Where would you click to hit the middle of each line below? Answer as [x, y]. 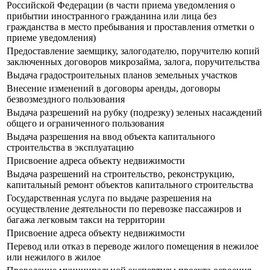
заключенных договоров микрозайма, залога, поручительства [133, 62]
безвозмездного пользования [66, 99]
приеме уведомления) [51, 38]
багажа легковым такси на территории [86, 220]
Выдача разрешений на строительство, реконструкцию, [121, 174]
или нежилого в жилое [54, 257]
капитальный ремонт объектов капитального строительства [130, 185]
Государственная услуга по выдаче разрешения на [109, 198]
